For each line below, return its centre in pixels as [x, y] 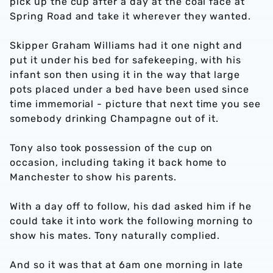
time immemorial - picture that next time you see [136, 104]
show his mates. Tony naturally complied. [115, 236]
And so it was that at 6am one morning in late [127, 265]
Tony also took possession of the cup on [112, 148]
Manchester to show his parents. [95, 177]
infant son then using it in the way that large [125, 75]
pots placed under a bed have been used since [130, 89]
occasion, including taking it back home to [119, 162]
